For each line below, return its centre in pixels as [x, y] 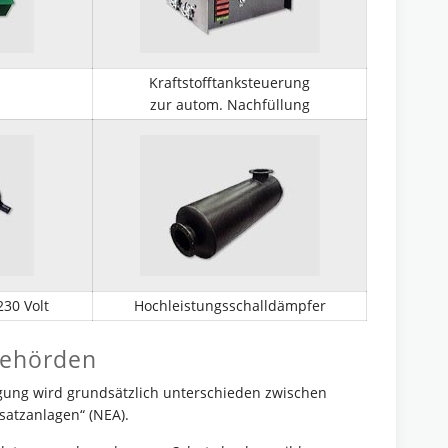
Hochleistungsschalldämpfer [229, 305]
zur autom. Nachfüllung [229, 104]
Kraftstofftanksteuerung [229, 82]
